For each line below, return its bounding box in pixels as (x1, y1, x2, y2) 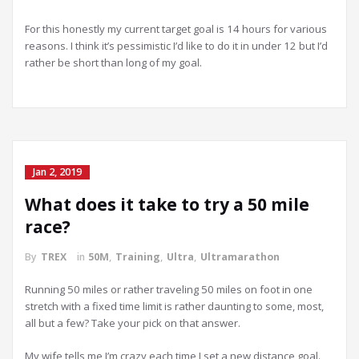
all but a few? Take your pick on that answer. (25, 316, 240, 330)
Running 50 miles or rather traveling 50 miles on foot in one (25, 282, 313, 296)
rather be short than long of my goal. (25, 55, 202, 70)
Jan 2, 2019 (33, 165, 82, 179)
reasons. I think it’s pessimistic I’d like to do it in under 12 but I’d (25, 38, 328, 53)
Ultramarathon (200, 250, 280, 264)
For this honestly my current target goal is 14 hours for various (25, 22, 327, 36)
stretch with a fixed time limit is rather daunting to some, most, (25, 299, 324, 313)
